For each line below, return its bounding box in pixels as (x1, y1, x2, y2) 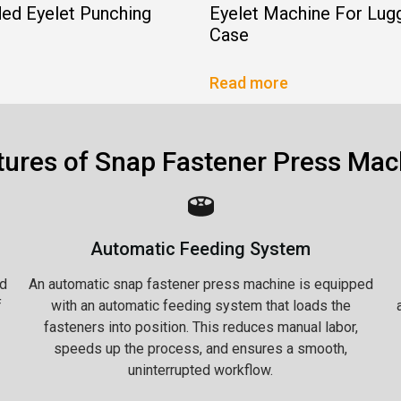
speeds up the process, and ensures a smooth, (54, 339, 347, 357)
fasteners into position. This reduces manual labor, (43, 318, 358, 336)
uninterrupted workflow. (128, 361, 273, 379)
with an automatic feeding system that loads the (50, 296, 351, 314)
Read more (209, 73, 288, 92)
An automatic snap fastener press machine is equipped (28, 275, 373, 293)
